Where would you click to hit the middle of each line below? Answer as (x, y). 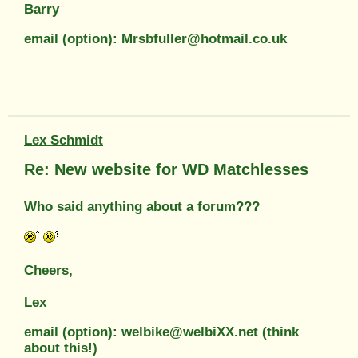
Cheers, (48, 270)
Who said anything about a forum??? (142, 206)
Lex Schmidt (64, 140)
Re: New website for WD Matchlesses (166, 169)
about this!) (61, 348)
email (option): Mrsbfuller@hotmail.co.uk (155, 38)
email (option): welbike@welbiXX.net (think (161, 332)
